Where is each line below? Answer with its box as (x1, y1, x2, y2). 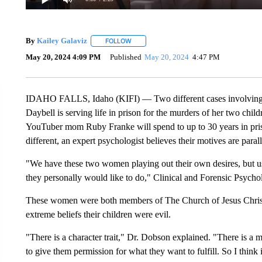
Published (109, 53, 142, 62)
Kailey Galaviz (36, 36, 87, 45)
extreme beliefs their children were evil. (25, 209, 171, 219)
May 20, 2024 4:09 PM (25, 53, 101, 62)
